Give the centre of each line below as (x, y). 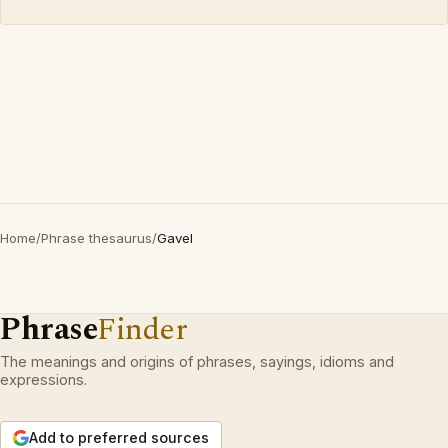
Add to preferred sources (119, 437)
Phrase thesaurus (96, 238)
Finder (142, 329)
